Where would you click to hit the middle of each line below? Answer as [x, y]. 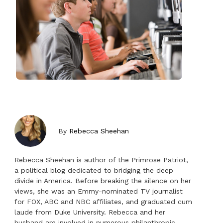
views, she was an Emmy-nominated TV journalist [99, 191]
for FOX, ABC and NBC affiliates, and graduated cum [104, 202]
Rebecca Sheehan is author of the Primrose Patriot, [102, 160]
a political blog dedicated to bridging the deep [94, 170]
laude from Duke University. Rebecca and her [90, 212]
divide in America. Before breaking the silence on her [103, 181]
